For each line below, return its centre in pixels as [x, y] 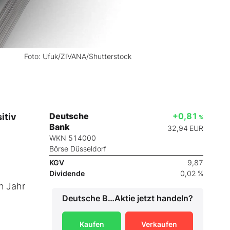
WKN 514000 [73, 138]
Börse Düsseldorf [78, 149]
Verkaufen [159, 224]
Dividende [67, 174]
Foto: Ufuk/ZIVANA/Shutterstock [78, 56]
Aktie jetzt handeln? [154, 198]
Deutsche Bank [111, 198]
